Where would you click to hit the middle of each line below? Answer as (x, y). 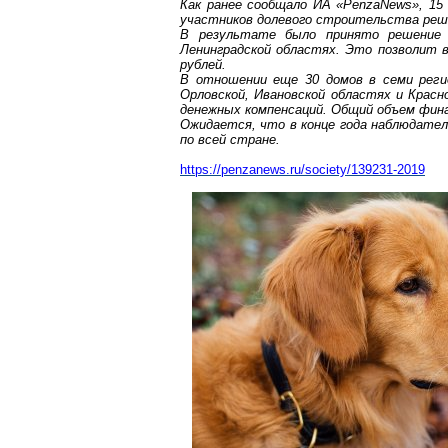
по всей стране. (230, 139)
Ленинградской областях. (260, 49)
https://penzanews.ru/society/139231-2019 (302, 169)
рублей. (203, 64)
